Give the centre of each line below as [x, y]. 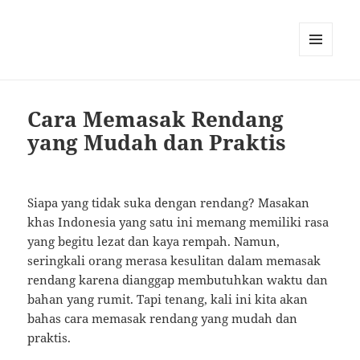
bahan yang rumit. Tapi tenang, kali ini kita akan [168, 299]
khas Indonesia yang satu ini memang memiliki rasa [178, 222]
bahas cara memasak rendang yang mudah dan [163, 319]
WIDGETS [322, 90]
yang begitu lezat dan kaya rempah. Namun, [154, 241]
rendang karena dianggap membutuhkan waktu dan [178, 280]
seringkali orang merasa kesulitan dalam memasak [174, 261]
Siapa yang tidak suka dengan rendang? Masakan [169, 203]
